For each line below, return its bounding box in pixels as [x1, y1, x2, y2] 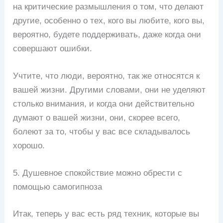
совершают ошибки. [13, 43, 93, 53]
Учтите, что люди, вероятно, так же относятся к [13, 71, 200, 81]
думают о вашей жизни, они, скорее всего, [13, 113, 181, 123]
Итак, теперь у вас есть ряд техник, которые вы [13, 209, 200, 219]
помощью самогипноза [13, 182, 103, 192]
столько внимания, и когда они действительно [13, 99, 195, 109]
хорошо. [13, 141, 45, 151]
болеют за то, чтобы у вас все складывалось [13, 127, 191, 137]
